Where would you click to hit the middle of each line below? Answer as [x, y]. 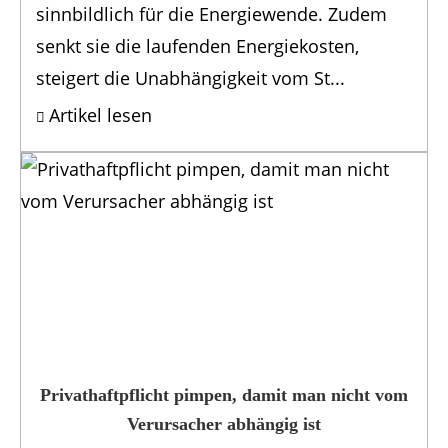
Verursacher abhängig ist [224, 424]
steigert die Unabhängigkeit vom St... [190, 78]
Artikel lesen [100, 115]
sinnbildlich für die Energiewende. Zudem [211, 14]
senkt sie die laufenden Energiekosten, [197, 46]
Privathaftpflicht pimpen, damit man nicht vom [224, 395]
